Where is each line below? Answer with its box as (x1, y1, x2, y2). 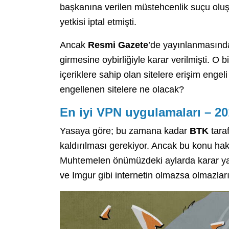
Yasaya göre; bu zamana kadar (60, 126, 190, 136)
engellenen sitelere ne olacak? (60, 84, 184, 95)
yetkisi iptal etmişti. (60, 17, 136, 28)
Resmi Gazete (88, 40, 148, 51)
